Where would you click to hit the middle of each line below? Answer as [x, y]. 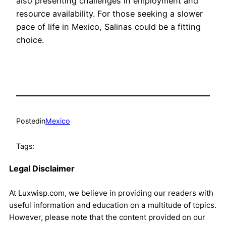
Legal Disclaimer [42, 168]
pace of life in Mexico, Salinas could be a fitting [108, 27]
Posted [28, 121]
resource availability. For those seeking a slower [109, 14]
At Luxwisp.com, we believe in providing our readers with [111, 193]
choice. [30, 40]
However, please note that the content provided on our [107, 217]
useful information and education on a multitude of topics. [113, 205]
